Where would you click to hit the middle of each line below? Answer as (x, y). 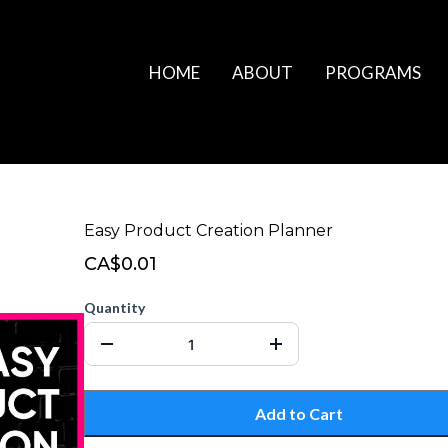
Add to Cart (299, 413)
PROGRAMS (373, 72)
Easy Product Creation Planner (208, 230)
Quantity (114, 307)
